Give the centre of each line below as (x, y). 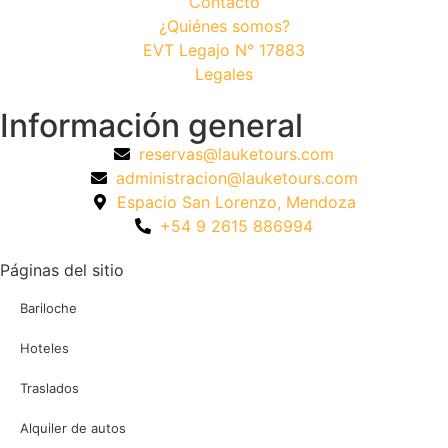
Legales (224, 74)
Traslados (49, 388)
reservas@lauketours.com (236, 154)
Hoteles (44, 348)
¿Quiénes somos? (224, 26)
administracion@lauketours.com (236, 178)
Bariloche (48, 308)
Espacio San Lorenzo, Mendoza (236, 202)
